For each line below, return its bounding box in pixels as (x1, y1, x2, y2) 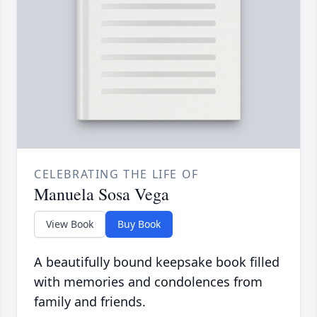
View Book (46, 217, 93, 231)
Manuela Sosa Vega (34, 183, 169, 206)
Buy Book (117, 217, 161, 231)
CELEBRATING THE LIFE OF (34, 166, 199, 183)
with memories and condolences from (34, 273, 263, 291)
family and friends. (34, 293, 146, 311)
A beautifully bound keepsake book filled (34, 253, 279, 271)
